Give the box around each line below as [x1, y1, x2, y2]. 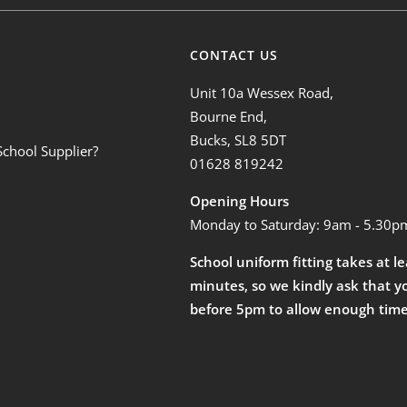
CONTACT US [190, 45, 279, 64]
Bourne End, [190, 106, 268, 125]
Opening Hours [190, 191, 290, 210]
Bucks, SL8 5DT [190, 130, 287, 149]
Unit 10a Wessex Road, [190, 83, 334, 102]
